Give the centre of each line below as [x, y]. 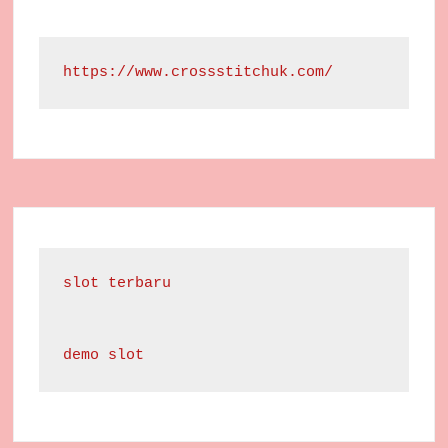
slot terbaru [117, 284]
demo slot [104, 356]
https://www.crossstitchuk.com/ [198, 73]
